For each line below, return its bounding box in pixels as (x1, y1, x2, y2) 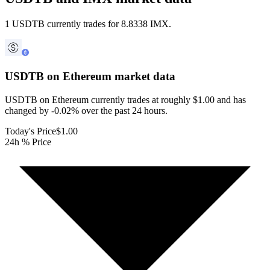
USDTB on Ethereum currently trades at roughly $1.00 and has (5, 94, 246, 105)
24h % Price (5, 136, 51, 147)
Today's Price (5, 125, 56, 136)
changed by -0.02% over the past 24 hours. (5, 105, 168, 116)
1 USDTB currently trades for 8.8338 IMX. (5, 19, 171, 30)
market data (111, 70, 175, 83)
